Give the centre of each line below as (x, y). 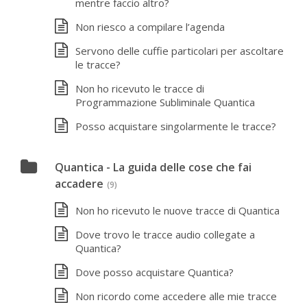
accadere (79, 183)
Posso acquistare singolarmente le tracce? (176, 126)
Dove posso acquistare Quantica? (155, 272)
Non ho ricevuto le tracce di (140, 88)
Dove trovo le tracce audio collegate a (165, 234)
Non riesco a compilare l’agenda (150, 27)
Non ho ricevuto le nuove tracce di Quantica (177, 210)
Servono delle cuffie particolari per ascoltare (180, 51)
